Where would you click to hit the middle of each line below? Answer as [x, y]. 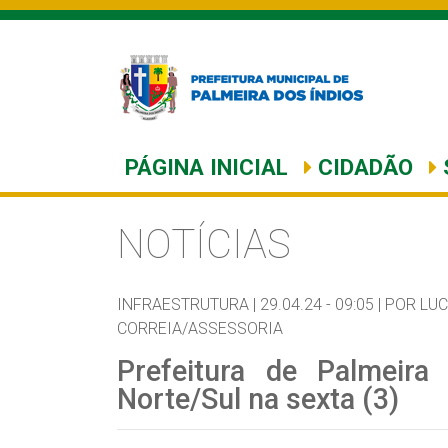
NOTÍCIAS [204, 244]
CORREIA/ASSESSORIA [200, 328]
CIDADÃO [362, 167]
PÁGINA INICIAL [206, 167]
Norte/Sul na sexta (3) [258, 399]
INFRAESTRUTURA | [186, 304]
